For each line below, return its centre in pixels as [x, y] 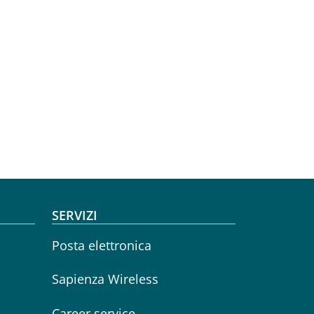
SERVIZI [74, 215]
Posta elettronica [101, 245]
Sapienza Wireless [105, 279]
